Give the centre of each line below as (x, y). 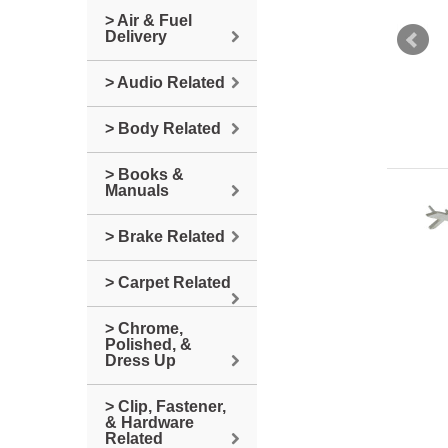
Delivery (136, 36)
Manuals (137, 190)
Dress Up (140, 360)
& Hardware (149, 422)
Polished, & (148, 344)
